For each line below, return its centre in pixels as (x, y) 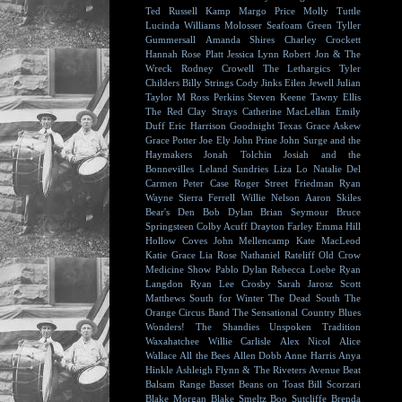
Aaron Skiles (333, 197)
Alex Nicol (305, 341)
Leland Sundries (233, 169)
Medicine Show (179, 269)
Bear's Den (170, 212)
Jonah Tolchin (238, 154)
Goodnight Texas (266, 126)
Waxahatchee (172, 341)
